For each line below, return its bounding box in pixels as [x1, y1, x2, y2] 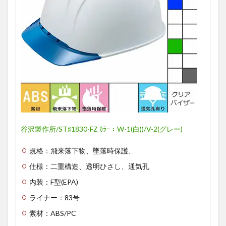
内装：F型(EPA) [29, 178, 78, 186]
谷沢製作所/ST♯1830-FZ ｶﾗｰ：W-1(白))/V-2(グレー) [21, 125, 183, 133]
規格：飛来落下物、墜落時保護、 [29, 146, 135, 155]
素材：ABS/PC [29, 209, 76, 217]
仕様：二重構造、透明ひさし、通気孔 [29, 162, 149, 171]
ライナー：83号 [29, 193, 80, 202]
